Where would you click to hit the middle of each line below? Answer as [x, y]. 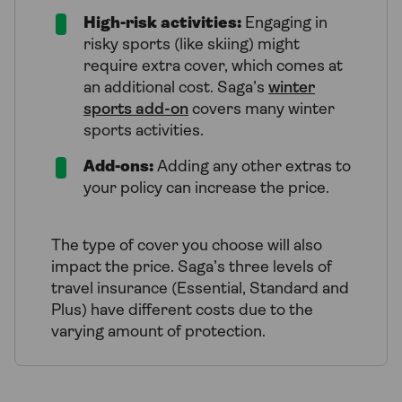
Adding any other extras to [252, 167]
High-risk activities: [162, 23]
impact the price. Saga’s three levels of [192, 267]
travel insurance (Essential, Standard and [200, 289]
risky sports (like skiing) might [192, 45]
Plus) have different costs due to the [182, 310]
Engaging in [284, 23]
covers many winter [262, 109]
